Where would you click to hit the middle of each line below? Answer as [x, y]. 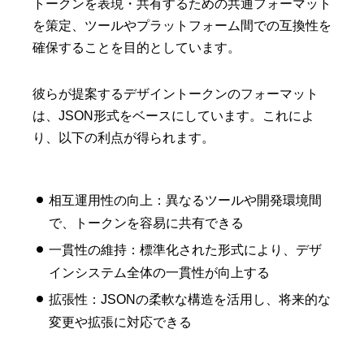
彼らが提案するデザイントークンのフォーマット [175, 94]
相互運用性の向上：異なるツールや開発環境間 [185, 201]
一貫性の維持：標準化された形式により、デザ [185, 250]
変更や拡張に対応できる [120, 323]
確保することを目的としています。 [136, 48]
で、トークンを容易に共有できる [146, 223]
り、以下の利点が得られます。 [123, 138]
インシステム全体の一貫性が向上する [159, 273]
